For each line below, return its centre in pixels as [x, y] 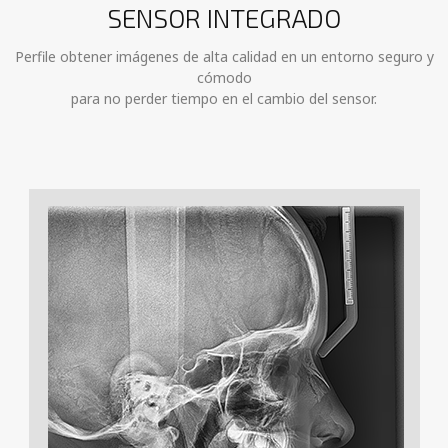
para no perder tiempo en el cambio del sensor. [224, 99]
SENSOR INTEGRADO [224, 18]
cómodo [224, 78]
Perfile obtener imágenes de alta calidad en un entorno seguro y [224, 57]
